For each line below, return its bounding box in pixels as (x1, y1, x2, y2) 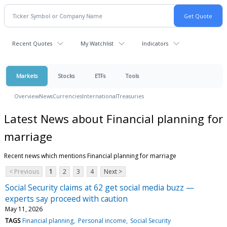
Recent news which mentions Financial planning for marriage (4, 151, 176, 160)
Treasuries (117, 92, 144, 100)
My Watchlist (81, 40, 113, 47)
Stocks (58, 72, 74, 80)
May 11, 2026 (5, 204, 43, 213)
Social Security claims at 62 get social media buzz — (5, 181, 194, 193)
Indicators (142, 40, 168, 47)
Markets (16, 72, 37, 80)
